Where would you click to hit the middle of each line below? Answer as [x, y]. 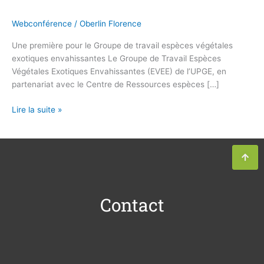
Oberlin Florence [110, 23]
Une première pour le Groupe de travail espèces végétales [122, 46]
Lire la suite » [37, 109]
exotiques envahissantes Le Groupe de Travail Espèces [116, 59]
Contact [132, 204]
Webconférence [42, 23]
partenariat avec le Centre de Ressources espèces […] [115, 85]
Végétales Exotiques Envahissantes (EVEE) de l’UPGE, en [119, 72]
